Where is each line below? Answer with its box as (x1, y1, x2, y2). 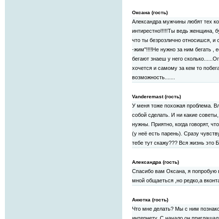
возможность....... (132, 74, 175, 81)
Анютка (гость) (132, 197, 168, 203)
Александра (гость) (132, 159, 179, 165)
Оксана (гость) (132, 10, 168, 16)
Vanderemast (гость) (132, 94, 181, 100)
